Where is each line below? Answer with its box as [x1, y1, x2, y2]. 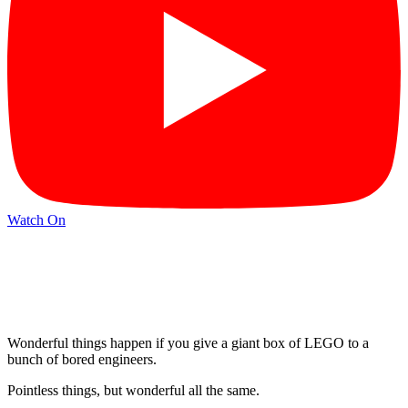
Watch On [7, 212, 66, 229]
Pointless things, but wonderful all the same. [7, 382, 260, 398]
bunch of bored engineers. [7, 351, 160, 367]
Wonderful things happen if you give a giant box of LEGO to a [7, 334, 369, 351]
